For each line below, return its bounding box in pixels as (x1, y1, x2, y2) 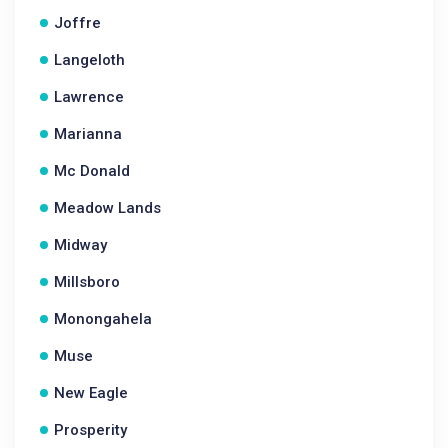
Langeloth (54, 51, 125, 69)
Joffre (54, 14, 101, 32)
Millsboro (54, 273, 120, 291)
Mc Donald (54, 162, 130, 180)
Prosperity (54, 421, 127, 439)
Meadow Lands (54, 199, 161, 217)
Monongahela (54, 310, 152, 328)
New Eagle (54, 384, 128, 402)
